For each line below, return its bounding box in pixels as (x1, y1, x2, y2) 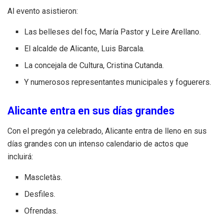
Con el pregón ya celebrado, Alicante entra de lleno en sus (7, 126, 207, 136)
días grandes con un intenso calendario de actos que (7, 139, 188, 148)
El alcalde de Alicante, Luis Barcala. (24, 43, 145, 53)
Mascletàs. (24, 172, 63, 182)
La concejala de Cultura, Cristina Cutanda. (24, 60, 164, 70)
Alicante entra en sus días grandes (7, 104, 175, 117)
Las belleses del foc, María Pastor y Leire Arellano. (24, 27, 201, 37)
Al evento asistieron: (7, 6, 78, 16)
